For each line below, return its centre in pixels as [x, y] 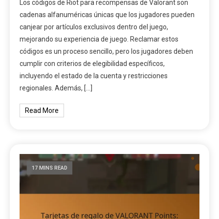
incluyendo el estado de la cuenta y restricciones [94, 76]
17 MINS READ [50, 168]
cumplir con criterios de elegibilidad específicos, [92, 64]
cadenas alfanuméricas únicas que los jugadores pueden [107, 15]
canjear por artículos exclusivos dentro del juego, [94, 27]
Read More [42, 111]
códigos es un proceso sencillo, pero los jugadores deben [107, 52]
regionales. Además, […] [56, 88]
